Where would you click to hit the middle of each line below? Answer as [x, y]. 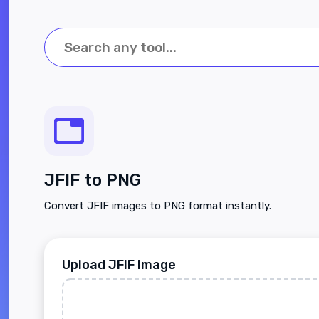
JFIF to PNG [93, 180]
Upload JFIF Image [119, 265]
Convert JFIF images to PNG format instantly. [158, 206]
